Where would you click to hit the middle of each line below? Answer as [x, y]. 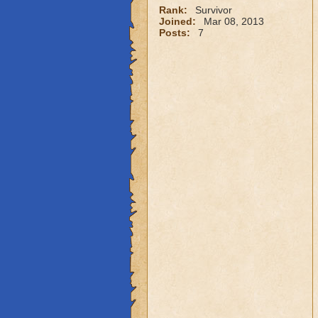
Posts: [176, 33]
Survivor [213, 10]
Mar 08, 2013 [234, 21]
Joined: [179, 21]
